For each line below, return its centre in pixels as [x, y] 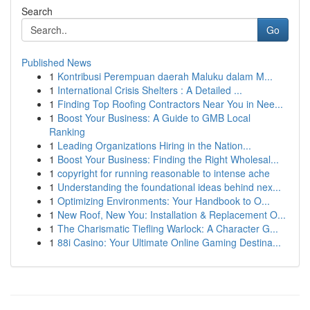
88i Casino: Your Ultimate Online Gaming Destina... [169, 242]
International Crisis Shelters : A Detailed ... [150, 90]
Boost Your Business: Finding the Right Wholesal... [168, 159]
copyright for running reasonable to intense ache [164, 173]
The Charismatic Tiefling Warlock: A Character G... [168, 228]
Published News [56, 62]
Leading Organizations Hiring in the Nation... [154, 145]
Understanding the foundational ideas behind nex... [169, 187]
